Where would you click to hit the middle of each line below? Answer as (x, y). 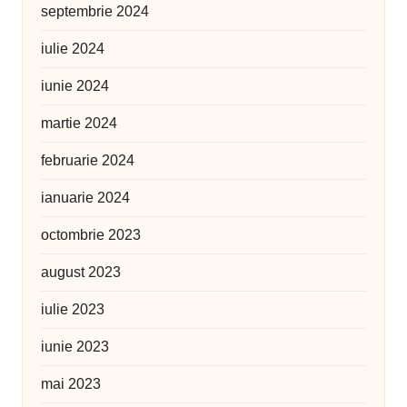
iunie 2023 (75, 347)
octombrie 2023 (91, 235)
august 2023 (81, 273)
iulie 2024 (73, 49)
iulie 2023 (73, 310)
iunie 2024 (75, 86)
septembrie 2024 (95, 12)
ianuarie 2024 (85, 198)
